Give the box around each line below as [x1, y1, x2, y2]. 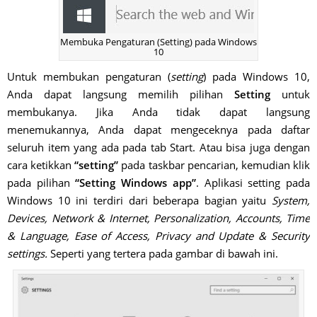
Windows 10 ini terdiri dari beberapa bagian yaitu [7, 193, 272, 207]
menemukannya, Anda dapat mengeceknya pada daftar [7, 122, 310, 137]
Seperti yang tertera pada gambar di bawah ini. [47, 246, 278, 260]
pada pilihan [7, 175, 76, 190]
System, [272, 193, 310, 207]
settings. [7, 246, 47, 260]
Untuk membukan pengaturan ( [7, 69, 171, 83]
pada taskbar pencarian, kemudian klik [118, 158, 311, 172]
